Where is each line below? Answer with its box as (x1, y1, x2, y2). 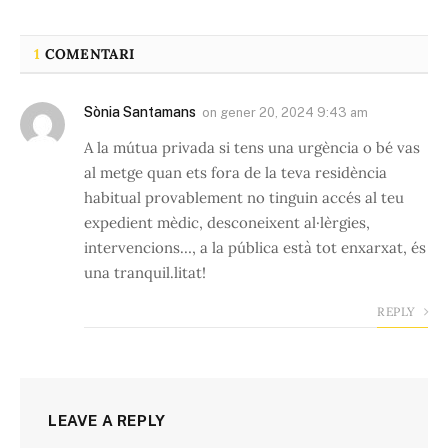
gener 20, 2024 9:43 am (220, 105, 368, 121)
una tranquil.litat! (84, 263, 206, 283)
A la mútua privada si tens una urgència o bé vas (84, 138, 420, 158)
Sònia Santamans (84, 104, 196, 121)
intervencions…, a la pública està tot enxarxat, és (84, 238, 426, 258)
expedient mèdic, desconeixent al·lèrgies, (84, 213, 370, 233)
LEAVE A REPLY (48, 412, 166, 430)
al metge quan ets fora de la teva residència (84, 163, 387, 183)
